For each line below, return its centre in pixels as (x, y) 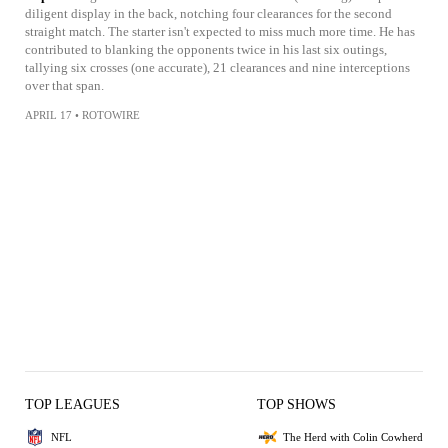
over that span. (64, 85)
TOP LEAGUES (72, 404)
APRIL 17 (48, 115)
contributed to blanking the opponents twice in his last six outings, (206, 49)
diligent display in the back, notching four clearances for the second (208, 13)
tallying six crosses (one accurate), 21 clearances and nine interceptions (217, 67)
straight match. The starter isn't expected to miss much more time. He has (220, 31)
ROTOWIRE (111, 115)
